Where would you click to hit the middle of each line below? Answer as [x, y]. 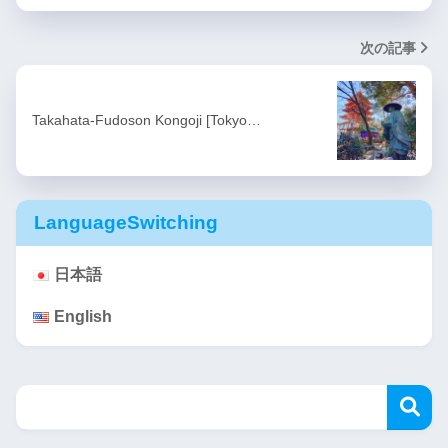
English [82, 316]
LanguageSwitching [126, 222]
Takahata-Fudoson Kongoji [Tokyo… [146, 119]
